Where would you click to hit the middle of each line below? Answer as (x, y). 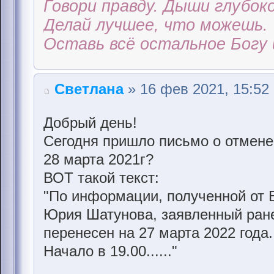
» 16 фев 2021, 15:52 (196, 89)
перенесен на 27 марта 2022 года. (158, 232)
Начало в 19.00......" (110, 251)
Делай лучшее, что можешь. (156, 25)
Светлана (89, 89)
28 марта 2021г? (98, 159)
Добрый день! (90, 122)
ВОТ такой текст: (101, 177)
